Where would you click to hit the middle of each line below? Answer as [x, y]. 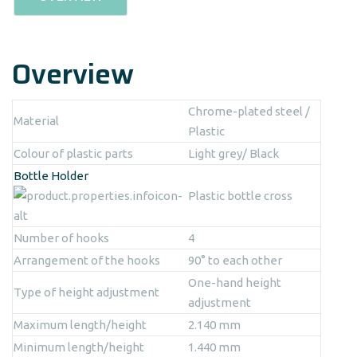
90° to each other [235, 260]
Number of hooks [61, 237]
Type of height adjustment [86, 292]
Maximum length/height [80, 324]
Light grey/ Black [233, 153]
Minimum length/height [79, 347]
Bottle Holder [51, 175]
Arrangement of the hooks [87, 260]
